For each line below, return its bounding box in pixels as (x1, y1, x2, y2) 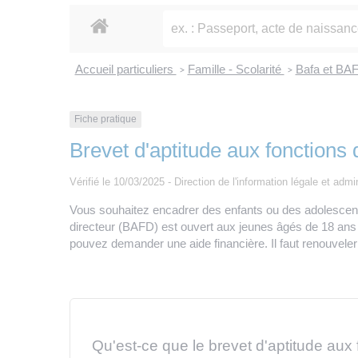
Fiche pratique (74, 113, 137, 125)
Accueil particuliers (74, 62, 177, 77)
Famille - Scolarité (187, 62, 284, 77)
